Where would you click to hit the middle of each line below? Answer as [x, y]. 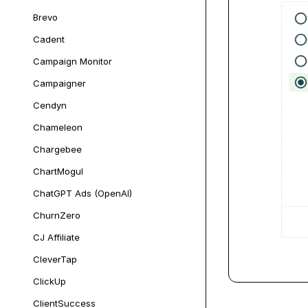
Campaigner [59, 83]
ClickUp [49, 281]
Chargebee [57, 149]
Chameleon [58, 127]
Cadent [49, 39]
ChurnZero [57, 215]
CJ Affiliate [56, 237]
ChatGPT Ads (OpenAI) [82, 193]
